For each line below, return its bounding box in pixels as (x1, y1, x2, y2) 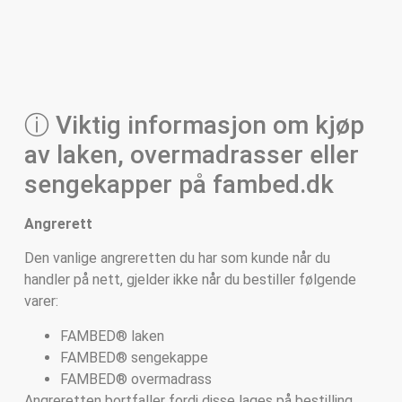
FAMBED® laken (59, 327, 164, 345)
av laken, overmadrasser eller (23, 139, 359, 170)
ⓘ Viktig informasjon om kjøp (23, 109, 364, 140)
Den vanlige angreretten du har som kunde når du (23, 249, 330, 267)
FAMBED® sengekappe (59, 348, 208, 366)
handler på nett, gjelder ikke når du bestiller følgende (23, 271, 356, 289)
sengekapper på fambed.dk (23, 169, 334, 199)
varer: (23, 293, 58, 310)
